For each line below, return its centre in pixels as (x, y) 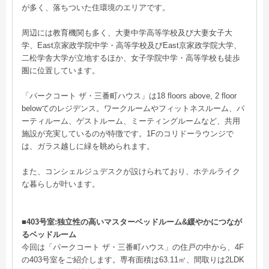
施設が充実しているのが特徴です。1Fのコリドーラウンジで (128, 134)
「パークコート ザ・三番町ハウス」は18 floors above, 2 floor (129, 96)
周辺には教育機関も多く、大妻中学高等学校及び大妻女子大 (127, 33)
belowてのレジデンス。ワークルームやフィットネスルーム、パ (133, 108)
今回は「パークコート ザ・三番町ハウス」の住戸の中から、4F (133, 247)
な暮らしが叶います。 (61, 184)
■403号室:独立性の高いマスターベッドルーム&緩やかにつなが (132, 222)
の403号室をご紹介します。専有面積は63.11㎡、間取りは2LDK (133, 260)
